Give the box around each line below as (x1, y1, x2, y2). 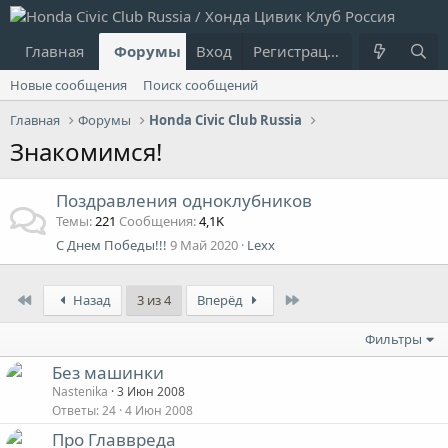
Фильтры (365, 330, 423, 348)
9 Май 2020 (170, 236, 238, 254)
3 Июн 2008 (117, 383, 185, 400)
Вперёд (197, 291, 247, 309)
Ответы (52, 402, 96, 419)
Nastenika (52, 383, 108, 400)
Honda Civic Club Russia (149, 111, 303, 129)
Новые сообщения (10, 76, 127, 94)
